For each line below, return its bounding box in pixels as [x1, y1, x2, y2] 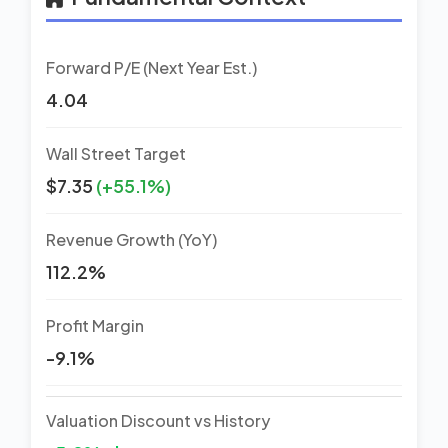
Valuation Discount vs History [46, 409, 270, 431]
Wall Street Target [46, 142, 186, 164]
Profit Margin [46, 314, 144, 336]
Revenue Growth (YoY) [46, 228, 217, 250]
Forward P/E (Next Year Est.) [46, 56, 257, 78]
